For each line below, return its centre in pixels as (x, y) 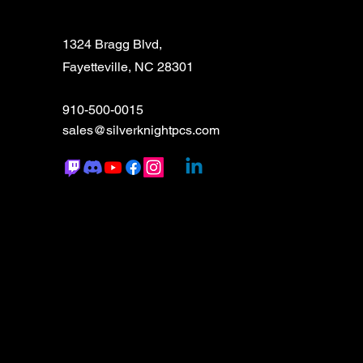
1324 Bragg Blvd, (112, 44)
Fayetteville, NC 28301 (128, 67)
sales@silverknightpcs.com (141, 130)
